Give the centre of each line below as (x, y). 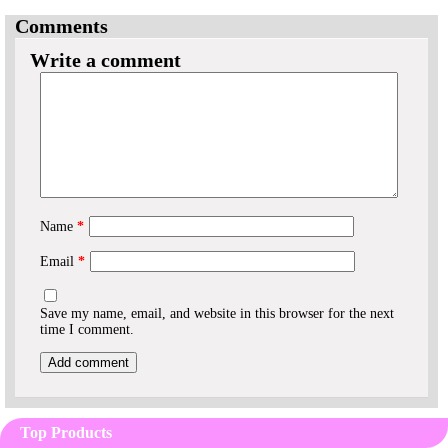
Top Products (66, 432)
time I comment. (87, 329)
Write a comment (105, 59)
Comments (61, 25)
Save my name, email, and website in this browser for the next (217, 313)
